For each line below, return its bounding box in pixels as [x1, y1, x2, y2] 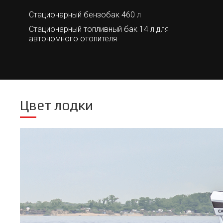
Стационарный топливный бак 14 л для [29, 24, 169, 34]
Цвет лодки [20, 97, 93, 113]
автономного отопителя [29, 34, 117, 43]
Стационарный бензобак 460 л [29, 10, 141, 19]
